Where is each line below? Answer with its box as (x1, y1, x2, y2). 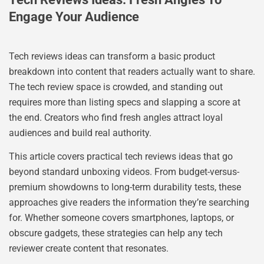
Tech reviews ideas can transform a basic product (9, 50, 215, 62)
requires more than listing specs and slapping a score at (9, 96, 240, 108)
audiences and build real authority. (9, 127, 151, 138)
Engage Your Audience (9, 9, 139, 24)
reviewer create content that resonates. (9, 243, 169, 255)
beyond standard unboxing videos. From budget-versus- (9, 166, 239, 178)
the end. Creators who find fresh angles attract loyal (9, 111, 223, 123)
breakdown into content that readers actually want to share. (9, 65, 255, 77)
